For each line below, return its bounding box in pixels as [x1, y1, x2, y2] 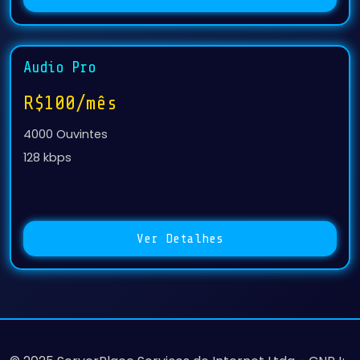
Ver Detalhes [137, 231, 223, 246]
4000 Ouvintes [23, 126, 108, 142]
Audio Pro [23, 59, 96, 76]
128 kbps [23, 149, 72, 166]
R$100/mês [23, 92, 117, 114]
